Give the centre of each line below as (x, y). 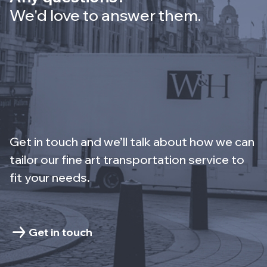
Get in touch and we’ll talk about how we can (132, 141)
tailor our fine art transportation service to (127, 159)
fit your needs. (50, 177)
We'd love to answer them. (105, 15)
